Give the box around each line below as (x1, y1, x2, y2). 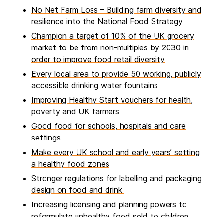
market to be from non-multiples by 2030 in (31, 43, 189, 53)
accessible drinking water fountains (31, 80, 158, 91)
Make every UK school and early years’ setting (31, 147, 200, 157)
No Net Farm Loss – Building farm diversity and (31, 5, 201, 15)
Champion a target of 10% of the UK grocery (31, 31, 194, 41)
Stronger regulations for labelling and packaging (31, 173, 201, 184)
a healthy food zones (31, 159, 109, 169)
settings (31, 133, 61, 143)
